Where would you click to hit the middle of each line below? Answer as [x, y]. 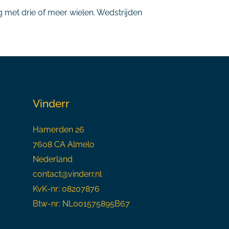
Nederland [52, 159]
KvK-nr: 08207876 [66, 189]
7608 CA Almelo [63, 144]
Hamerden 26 [58, 130]
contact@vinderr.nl [67, 174]
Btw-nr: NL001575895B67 [81, 204]
